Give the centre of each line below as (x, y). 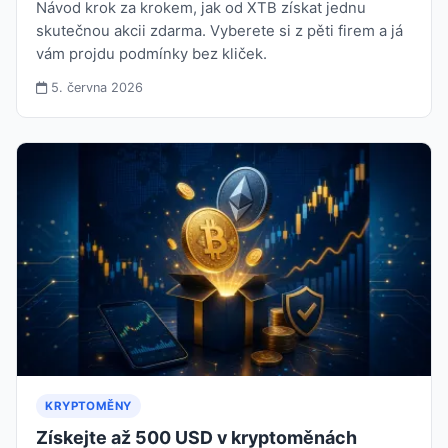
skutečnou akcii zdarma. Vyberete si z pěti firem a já (220, 30)
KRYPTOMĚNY (88, 405)
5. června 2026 (95, 87)
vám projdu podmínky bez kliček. (152, 53)
